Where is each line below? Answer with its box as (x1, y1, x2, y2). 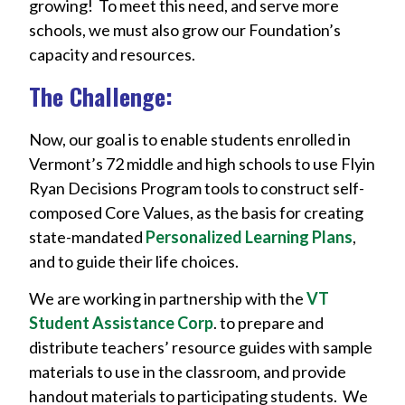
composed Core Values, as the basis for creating (29, 202, 363, 223)
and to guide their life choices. (29, 251, 239, 272)
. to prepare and (213, 313, 324, 334)
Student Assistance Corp (29, 313, 213, 334)
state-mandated (29, 227, 146, 248)
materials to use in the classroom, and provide (29, 362, 346, 382)
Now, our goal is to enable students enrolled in (29, 129, 351, 150)
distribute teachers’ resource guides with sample (29, 337, 372, 358)
